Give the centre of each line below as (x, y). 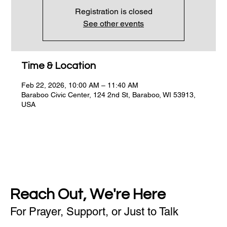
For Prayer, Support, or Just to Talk (94, 212)
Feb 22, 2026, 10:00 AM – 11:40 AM (80, 85)
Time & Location (59, 66)
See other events (113, 23)
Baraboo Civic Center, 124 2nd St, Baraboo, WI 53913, (109, 94)
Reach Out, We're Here (88, 195)
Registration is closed (113, 11)
